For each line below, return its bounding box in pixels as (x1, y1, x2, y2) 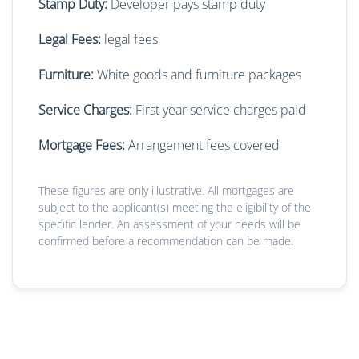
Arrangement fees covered (125, 136, 280, 155)
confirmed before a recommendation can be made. (38, 233, 293, 249)
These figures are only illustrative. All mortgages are (38, 183, 294, 199)
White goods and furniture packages (94, 66, 301, 84)
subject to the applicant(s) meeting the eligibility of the (38, 200, 311, 216)
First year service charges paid (132, 101, 306, 119)
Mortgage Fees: (38, 136, 125, 155)
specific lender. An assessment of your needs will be (38, 216, 301, 232)
